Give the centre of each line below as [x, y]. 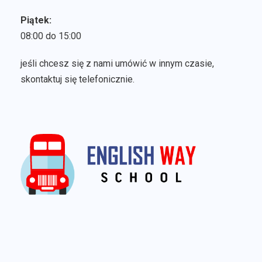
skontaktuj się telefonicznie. [77, 80]
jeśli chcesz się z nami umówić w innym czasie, [117, 64]
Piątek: [36, 20]
